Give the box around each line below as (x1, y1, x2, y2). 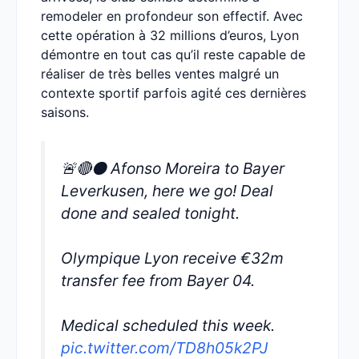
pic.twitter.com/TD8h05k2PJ (61, 338, 268, 357)
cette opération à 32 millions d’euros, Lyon (41, 27, 299, 43)
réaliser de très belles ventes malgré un (41, 66, 279, 82)
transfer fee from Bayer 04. (61, 271, 255, 290)
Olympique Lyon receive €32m (61, 248, 284, 268)
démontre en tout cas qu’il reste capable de (41, 46, 305, 63)
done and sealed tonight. (61, 204, 240, 223)
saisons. (41, 104, 89, 120)
